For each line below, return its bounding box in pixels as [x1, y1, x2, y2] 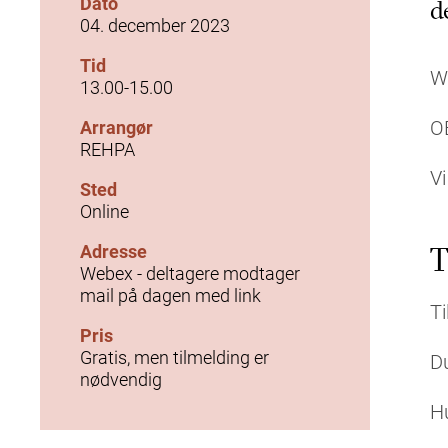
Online [80, 198, 129, 223]
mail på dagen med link [80, 282, 261, 307]
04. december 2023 [80, 12, 230, 37]
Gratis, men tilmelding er [80, 344, 269, 369]
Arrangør [80, 114, 153, 139]
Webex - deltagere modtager [80, 260, 300, 285]
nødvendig [80, 366, 162, 391]
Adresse [80, 238, 147, 263]
